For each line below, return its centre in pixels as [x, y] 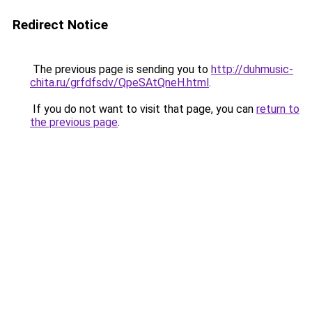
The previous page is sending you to [120, 69]
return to [278, 109]
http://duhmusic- [252, 69]
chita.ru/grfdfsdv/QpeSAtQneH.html [119, 83]
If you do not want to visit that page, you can [143, 109]
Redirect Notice [60, 25]
